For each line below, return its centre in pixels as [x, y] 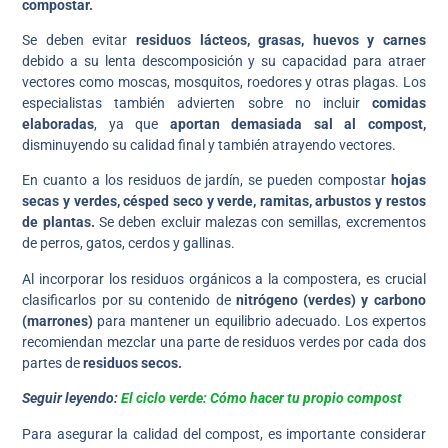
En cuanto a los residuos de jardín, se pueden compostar [206, 180]
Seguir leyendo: [72, 398]
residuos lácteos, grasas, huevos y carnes [280, 40]
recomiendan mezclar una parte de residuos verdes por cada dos [224, 341]
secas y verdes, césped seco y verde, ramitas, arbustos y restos [224, 201]
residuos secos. [133, 362]
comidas [398, 103]
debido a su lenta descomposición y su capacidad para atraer [224, 61]
